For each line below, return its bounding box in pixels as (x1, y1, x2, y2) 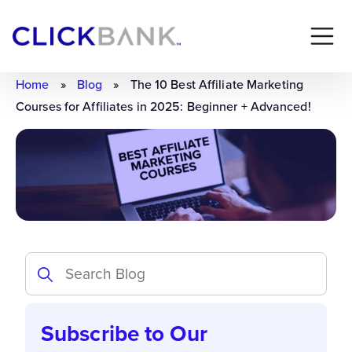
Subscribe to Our (41, 317, 207, 350)
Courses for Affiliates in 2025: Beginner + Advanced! (16, 97, 311, 115)
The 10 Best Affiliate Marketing (130, 75, 304, 93)
